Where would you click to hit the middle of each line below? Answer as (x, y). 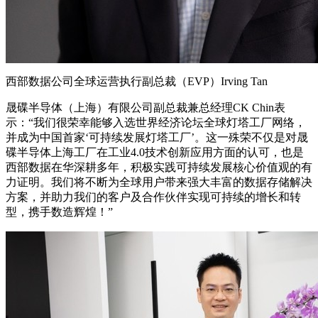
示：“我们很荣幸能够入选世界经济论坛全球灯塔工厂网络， (156, 122)
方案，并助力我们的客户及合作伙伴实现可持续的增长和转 (153, 197)
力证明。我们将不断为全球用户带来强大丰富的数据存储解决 (159, 182)
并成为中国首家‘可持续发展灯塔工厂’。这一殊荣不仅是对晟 (157, 137)
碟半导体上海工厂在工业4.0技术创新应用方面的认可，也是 (155, 152)
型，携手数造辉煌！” (59, 212)
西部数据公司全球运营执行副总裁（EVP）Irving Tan (137, 81)
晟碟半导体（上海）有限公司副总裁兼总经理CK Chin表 (146, 107)
